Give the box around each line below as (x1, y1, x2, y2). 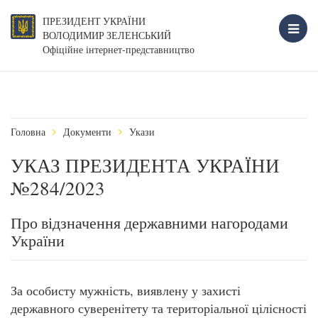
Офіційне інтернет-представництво (43, 43, 194, 56)
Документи (63, 125, 111, 138)
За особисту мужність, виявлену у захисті (11, 282, 241, 299)
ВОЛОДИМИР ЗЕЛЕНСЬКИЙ (43, 29, 171, 42)
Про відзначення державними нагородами (11, 212, 288, 233)
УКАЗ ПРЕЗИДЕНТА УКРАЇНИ (11, 153, 280, 178)
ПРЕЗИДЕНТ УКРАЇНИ (43, 15, 146, 28)
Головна (11, 125, 45, 138)
